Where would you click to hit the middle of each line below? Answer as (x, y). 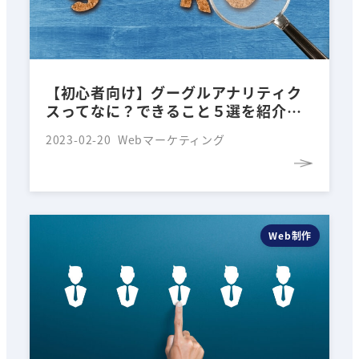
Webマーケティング (171, 139)
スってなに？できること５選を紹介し (173, 110)
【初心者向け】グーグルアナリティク (173, 92)
